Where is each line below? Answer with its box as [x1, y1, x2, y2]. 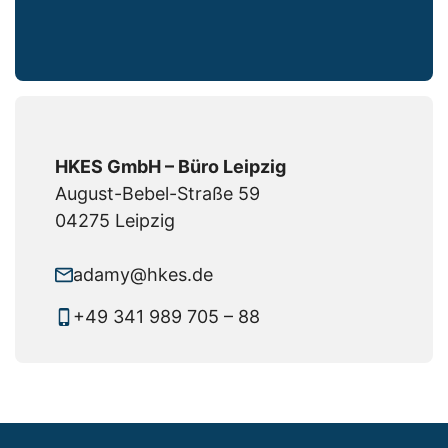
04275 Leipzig [55, 210, 175, 231]
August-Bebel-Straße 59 [55, 183, 260, 204]
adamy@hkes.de [73, 264, 213, 285]
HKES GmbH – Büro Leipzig [55, 156, 286, 177]
